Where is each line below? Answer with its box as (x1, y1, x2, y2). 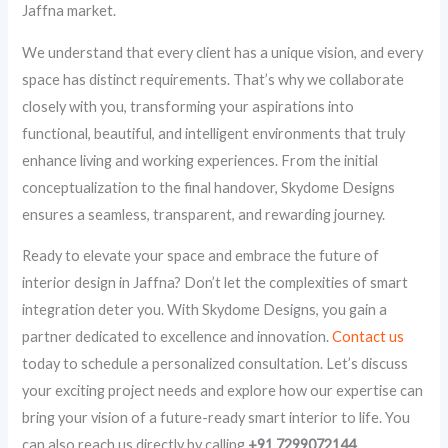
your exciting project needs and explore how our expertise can (22, 382, 424, 400)
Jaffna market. (22, 2, 117, 20)
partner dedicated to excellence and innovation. (22, 328, 333, 346)
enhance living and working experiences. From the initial (22, 151, 379, 169)
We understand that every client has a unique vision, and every (22, 43, 424, 61)
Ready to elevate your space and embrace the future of (22, 247, 380, 265)
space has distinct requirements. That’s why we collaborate (22, 70, 405, 88)
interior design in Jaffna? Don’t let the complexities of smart (22, 274, 409, 292)
